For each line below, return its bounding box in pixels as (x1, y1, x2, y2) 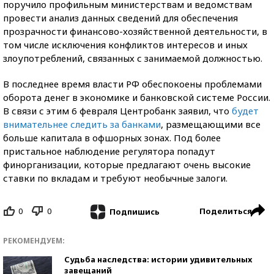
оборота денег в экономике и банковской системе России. (3, 91, 270, 103)
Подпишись (109, 206, 160, 217)
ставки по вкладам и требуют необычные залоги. (3, 172, 228, 184)
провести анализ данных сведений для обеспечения (3, 12, 238, 24)
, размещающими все (161, 118, 261, 130)
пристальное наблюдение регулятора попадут (3, 145, 215, 157)
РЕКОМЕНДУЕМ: (3, 235, 65, 246)
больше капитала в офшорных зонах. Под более (3, 131, 221, 144)
